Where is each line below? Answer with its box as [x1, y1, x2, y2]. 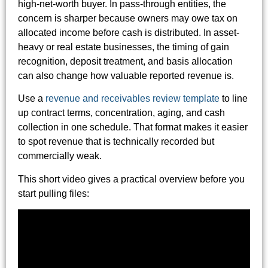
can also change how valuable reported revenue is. [18, 71, 234, 81]
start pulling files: [18, 188, 89, 199]
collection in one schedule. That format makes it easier [18, 122, 248, 133]
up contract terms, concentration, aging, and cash [18, 108, 225, 118]
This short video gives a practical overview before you [18, 173, 245, 184]
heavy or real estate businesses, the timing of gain [18, 42, 229, 53]
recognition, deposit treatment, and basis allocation [18, 56, 233, 67]
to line [220, 93, 248, 104]
